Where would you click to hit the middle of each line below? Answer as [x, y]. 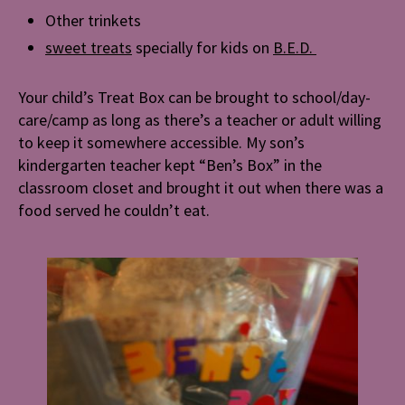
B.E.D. [295, 48]
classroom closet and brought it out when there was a [201, 188]
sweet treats [89, 48]
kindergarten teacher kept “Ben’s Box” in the [170, 165]
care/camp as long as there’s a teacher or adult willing [200, 120]
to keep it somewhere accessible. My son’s [161, 143]
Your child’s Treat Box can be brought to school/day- [194, 98]
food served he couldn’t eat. [114, 211]
